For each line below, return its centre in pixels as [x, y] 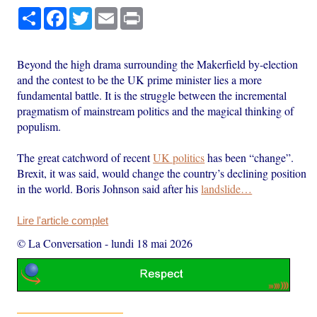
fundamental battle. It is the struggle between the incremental [152, 95]
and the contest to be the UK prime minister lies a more [140, 79]
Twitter [107, 12]
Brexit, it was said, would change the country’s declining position [162, 173]
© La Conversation [60, 243]
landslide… [227, 188]
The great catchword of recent [85, 157]
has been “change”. [249, 157]
